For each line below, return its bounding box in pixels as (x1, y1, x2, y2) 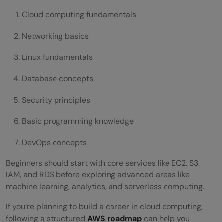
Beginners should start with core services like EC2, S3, (6, 157, 200, 168)
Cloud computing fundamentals (22, 9, 136, 20)
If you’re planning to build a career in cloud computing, (6, 201, 203, 212)
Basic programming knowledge (22, 115, 134, 126)
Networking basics (22, 30, 89, 41)
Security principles (22, 94, 90, 105)
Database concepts (22, 73, 93, 84)
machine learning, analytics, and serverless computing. (6, 181, 204, 192)
